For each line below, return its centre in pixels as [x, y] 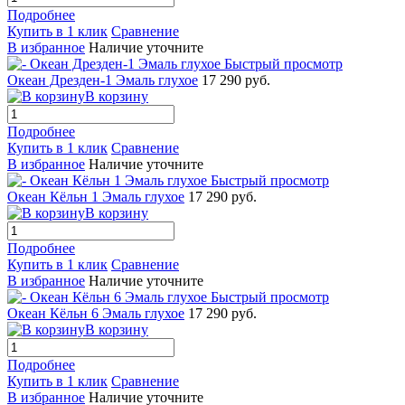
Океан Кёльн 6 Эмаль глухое [96, 313]
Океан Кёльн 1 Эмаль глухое [96, 196]
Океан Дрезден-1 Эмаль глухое [103, 80]
